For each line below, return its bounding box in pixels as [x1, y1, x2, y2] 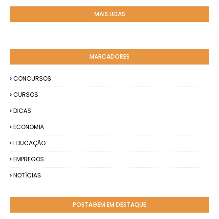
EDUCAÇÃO [13, 139, 45, 147]
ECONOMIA [13, 123, 44, 131]
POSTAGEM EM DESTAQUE [73, 200, 146, 209]
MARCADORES [89, 52, 130, 61]
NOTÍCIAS [13, 171, 41, 179]
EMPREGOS [13, 155, 44, 163]
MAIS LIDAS [94, 10, 125, 18]
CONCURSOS [13, 74, 51, 83]
